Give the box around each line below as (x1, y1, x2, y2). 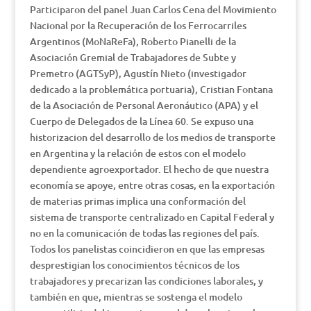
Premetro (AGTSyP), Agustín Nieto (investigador (29, 67, 246, 80)
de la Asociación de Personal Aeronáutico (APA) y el (29, 99, 258, 112)
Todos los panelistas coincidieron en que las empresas (29, 242, 264, 255)
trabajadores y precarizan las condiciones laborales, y (29, 274, 263, 287)
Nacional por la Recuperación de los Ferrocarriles (29, 19, 246, 32)
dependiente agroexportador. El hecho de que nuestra (29, 162, 269, 176)
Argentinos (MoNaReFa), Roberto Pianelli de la (29, 35, 236, 48)
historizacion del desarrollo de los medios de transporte (29, 131, 276, 144)
